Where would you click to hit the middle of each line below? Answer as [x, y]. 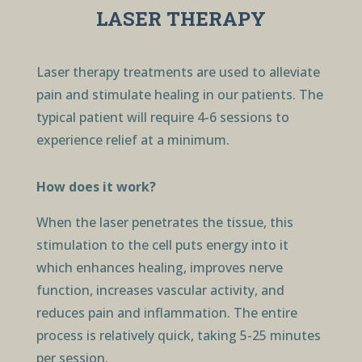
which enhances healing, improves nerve [159, 267]
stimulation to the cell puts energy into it [162, 244]
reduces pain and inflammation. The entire [166, 312]
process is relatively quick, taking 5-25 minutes [178, 335]
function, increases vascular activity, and [160, 290]
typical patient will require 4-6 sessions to [162, 117]
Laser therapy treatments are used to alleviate [178, 72]
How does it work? [96, 186]
